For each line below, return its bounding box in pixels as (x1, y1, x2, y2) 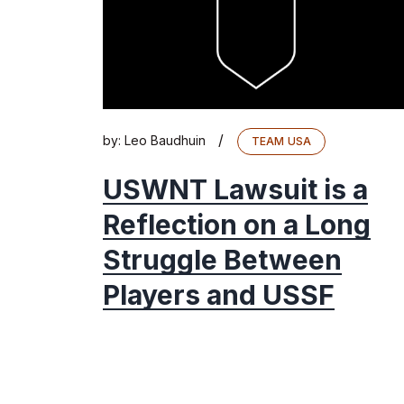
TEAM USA (252, 133, 311, 148)
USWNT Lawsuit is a (103, 172, 368, 206)
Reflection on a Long (103, 207, 371, 241)
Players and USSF (103, 278, 335, 311)
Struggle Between (103, 243, 342, 276)
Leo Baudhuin (124, 132, 206, 148)
